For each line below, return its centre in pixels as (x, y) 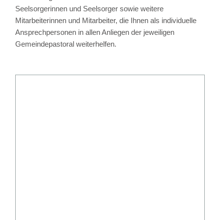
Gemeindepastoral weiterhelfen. (66, 44)
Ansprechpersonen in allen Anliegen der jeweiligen (95, 32)
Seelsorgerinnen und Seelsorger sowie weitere (90, 9)
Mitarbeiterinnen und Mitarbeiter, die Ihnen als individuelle (106, 21)
